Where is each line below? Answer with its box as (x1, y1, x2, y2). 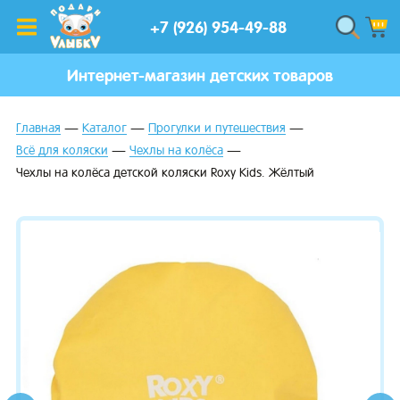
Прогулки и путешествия (148, 120, 286, 135)
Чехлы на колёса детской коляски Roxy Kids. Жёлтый (16, 165, 314, 180)
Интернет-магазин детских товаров (67, 65, 333, 85)
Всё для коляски (16, 142, 108, 157)
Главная (16, 120, 61, 135)
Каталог (82, 120, 127, 135)
